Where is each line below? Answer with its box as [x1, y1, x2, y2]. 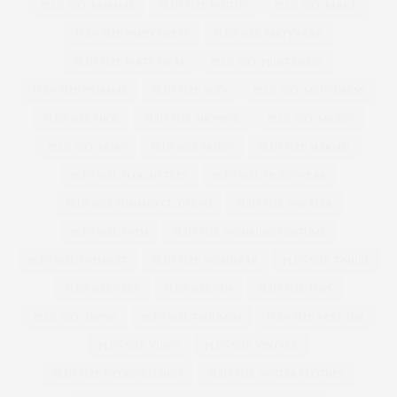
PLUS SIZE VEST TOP [267, 311, 363, 323]
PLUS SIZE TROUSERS [142, 311, 242, 323]
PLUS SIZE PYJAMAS [33, 84, 128, 96]
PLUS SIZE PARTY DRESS [74, 27, 189, 39]
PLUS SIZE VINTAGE [205, 339, 299, 351]
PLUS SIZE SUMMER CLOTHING [65, 198, 212, 209]
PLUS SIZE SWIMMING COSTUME [173, 226, 326, 237]
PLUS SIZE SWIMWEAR [152, 254, 258, 266]
